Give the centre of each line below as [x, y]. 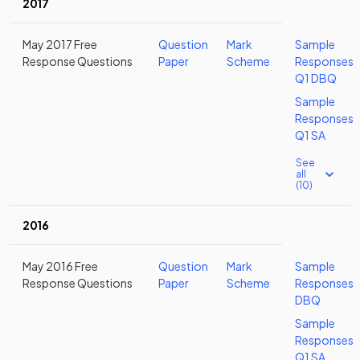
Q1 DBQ [316, 78]
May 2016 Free [60, 266]
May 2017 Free [60, 44]
